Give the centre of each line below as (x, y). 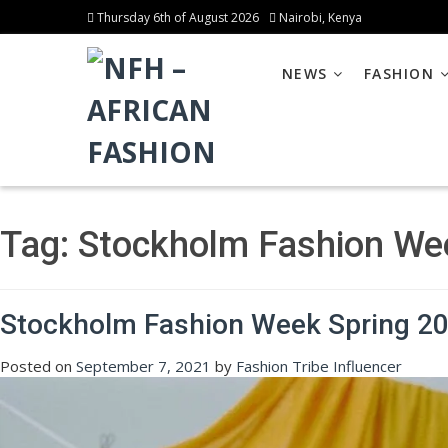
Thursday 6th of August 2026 (176, 17)
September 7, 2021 (143, 366)
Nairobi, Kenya (319, 17)
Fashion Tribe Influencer (319, 366)
